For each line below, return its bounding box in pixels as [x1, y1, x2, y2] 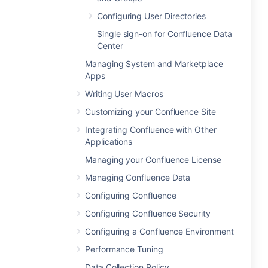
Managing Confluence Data [85, 172, 191, 182]
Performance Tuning [85, 244, 163, 254]
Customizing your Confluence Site [85, 106, 216, 117]
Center [97, 41, 123, 51]
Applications [85, 136, 133, 147]
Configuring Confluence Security [85, 208, 211, 218]
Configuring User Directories [97, 11, 206, 21]
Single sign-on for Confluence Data [97, 29, 232, 39]
